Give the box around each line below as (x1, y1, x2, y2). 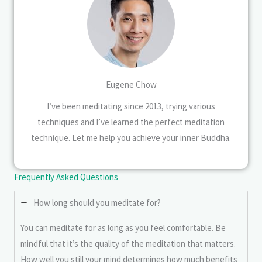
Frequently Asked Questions (14, 171, 118, 182)
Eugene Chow (105, 78, 157, 90)
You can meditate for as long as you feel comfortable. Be (20, 222, 226, 233)
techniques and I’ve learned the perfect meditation (37, 116, 225, 127)
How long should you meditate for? (33, 196, 161, 208)
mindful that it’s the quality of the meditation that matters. (20, 237, 236, 249)
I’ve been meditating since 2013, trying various (47, 100, 215, 112)
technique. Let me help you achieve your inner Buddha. (31, 132, 231, 143)
